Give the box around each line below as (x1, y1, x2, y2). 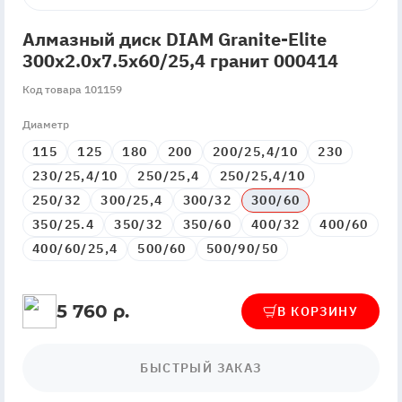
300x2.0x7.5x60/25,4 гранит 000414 (22, 48, 338, 74)
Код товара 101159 (22, 83, 122, 97)
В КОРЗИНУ (277, 302, 358, 319)
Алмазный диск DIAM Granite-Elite (22, 27, 327, 52)
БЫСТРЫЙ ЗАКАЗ (140, 360, 262, 377)
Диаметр (22, 118, 69, 132)
